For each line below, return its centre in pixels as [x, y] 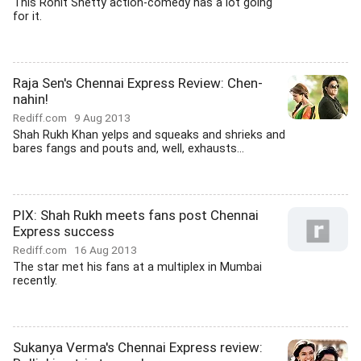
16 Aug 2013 [106, 250]
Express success [64, 231]
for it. [27, 17]
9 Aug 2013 [102, 118]
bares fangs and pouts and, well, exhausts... [129, 149]
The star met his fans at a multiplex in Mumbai [137, 267]
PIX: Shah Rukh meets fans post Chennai [136, 215]
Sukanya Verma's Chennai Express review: [138, 347]
